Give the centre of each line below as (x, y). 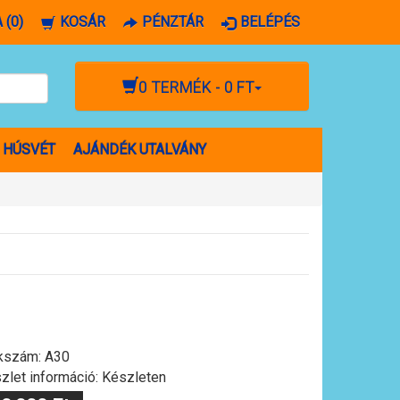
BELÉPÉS (270, 22)
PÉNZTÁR (173, 22)
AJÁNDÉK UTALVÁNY (140, 150)
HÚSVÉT (29, 150)
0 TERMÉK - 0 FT (196, 87)
